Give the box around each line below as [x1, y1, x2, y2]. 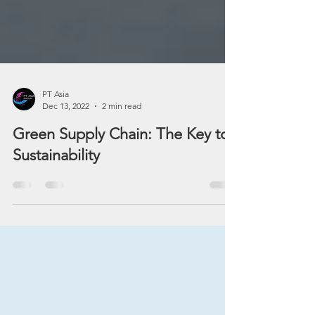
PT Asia [42, 114, 69, 124]
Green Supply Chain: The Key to [13, 150, 229, 169]
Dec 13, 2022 [42, 126, 89, 136]
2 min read [102, 126, 141, 136]
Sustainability [13, 171, 100, 190]
